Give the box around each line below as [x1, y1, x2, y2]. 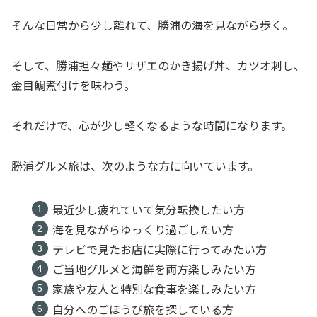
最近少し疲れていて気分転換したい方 [52, 200, 245, 218]
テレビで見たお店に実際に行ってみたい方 [52, 241, 267, 258]
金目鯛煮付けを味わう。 [11, 76, 135, 93]
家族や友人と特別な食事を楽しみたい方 [52, 280, 256, 298]
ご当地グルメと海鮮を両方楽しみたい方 [52, 260, 256, 278]
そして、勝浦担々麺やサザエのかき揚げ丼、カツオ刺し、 [11, 56, 305, 74]
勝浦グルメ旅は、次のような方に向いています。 [11, 156, 259, 174]
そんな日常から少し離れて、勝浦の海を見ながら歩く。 [11, 16, 294, 34]
